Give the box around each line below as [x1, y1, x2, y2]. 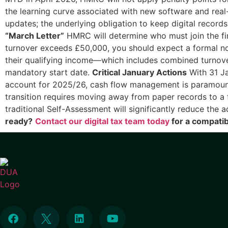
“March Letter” [5, 31, 64, 41]
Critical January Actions [92, 67, 187, 77]
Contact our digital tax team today [35, 116, 169, 126]
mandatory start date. [5, 67, 92, 77]
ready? [5, 116, 33, 126]
